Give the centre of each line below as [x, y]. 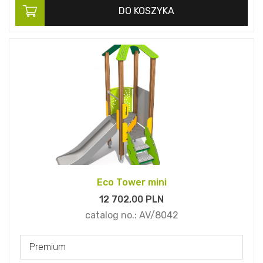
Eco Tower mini [131, 183]
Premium [48, 247]
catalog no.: [112, 215]
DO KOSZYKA [146, 11]
